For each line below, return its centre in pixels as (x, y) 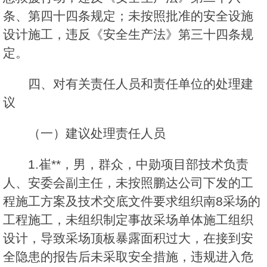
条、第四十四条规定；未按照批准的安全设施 (128, 16)
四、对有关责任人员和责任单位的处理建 (141, 84)
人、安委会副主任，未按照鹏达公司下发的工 (128, 183)
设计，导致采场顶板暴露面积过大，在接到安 (128, 238)
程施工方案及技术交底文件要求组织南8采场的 (132, 201)
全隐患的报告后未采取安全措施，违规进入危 (128, 257)
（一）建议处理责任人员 (97, 133)
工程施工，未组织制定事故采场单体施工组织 (128, 220)
